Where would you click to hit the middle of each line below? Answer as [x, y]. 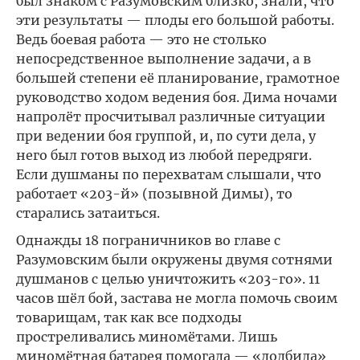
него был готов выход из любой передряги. [164, 155]
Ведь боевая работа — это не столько [141, 39]
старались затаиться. [88, 213]
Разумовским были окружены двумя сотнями [174, 260]
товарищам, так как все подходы [129, 317]
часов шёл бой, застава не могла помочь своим [177, 298]
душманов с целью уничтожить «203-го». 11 [168, 279]
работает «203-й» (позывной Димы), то [154, 194]
